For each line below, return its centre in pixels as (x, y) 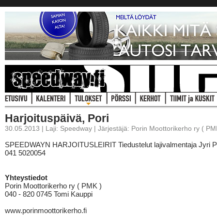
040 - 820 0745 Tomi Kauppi (49, 194)
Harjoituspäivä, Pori (57, 118)
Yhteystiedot (26, 178)
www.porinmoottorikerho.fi (46, 210)
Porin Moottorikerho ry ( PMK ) (53, 186)
